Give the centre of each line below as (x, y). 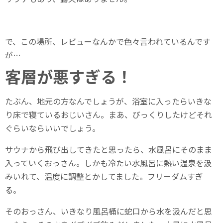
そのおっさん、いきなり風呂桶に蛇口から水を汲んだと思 (109, 211)
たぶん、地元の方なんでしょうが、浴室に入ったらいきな (108, 101)
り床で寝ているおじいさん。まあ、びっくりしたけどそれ (109, 115)
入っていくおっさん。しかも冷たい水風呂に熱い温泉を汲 (108, 163)
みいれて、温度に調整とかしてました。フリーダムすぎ (104, 176)
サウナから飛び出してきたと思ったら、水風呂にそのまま (109, 150)
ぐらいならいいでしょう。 (53, 128)
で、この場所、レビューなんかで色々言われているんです (108, 42)
